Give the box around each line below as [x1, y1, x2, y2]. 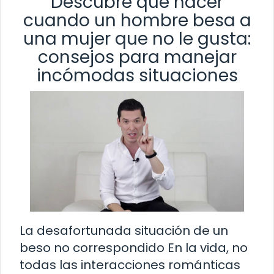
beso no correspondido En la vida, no [20, 239, 248, 256]
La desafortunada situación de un [20, 221, 228, 239]
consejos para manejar [37, 45, 237, 69]
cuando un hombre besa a [23, 8, 251, 32]
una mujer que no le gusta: [23, 26, 251, 51]
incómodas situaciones [36, 63, 238, 87]
